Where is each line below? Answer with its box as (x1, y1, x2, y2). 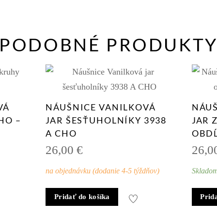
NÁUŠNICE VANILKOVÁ (46, 101, 156, 112)
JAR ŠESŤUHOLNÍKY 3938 (46, 114, 167, 125)
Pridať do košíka (54, 192, 110, 201)
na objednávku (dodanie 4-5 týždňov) (46, 167, 160, 175)
